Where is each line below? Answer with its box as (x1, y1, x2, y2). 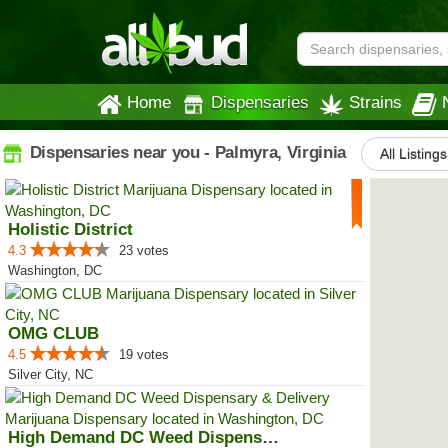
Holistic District (8, 220, 133, 239)
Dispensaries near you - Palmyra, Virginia (25, 142, 346, 162)
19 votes (119, 347, 169, 362)
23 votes (119, 243, 169, 258)
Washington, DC (8, 263, 102, 278)
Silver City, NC (8, 367, 93, 382)
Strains (349, 93, 402, 111)
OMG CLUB (8, 324, 99, 343)
